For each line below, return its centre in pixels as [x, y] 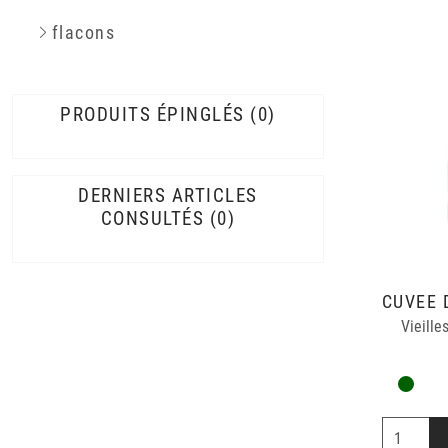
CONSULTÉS [152, 218]
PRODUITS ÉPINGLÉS [152, 114]
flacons [83, 33]
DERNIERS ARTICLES [168, 195]
